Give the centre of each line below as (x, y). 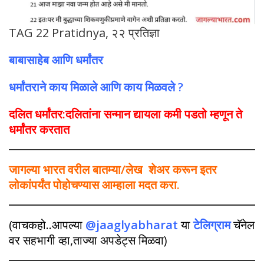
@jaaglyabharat (132, 225)
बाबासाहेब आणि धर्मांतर (56, 60)
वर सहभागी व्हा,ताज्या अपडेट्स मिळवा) (88, 240)
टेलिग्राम (212, 225)
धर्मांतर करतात (39, 130)
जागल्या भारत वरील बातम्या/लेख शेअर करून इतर (113, 170)
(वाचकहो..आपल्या (46, 225)
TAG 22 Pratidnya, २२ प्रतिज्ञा (84, 33)
